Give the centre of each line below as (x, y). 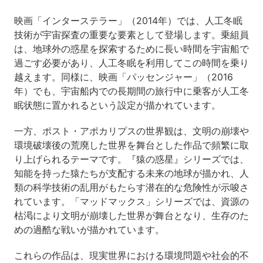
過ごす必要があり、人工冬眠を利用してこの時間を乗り (131, 63)
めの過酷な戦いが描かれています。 (89, 229)
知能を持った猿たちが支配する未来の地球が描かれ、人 (131, 173)
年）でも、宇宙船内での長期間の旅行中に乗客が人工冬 (131, 91)
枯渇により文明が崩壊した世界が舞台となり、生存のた (131, 215)
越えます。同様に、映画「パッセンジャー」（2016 (123, 77)
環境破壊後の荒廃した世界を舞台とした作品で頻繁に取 (131, 145)
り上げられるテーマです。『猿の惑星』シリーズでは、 (131, 159)
